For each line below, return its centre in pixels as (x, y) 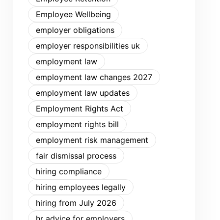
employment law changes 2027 (94, 77)
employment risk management (92, 140)
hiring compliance (69, 171)
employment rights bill (77, 124)
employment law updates (83, 93)
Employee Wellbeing (73, 14)
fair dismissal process (76, 156)
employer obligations (75, 30)
